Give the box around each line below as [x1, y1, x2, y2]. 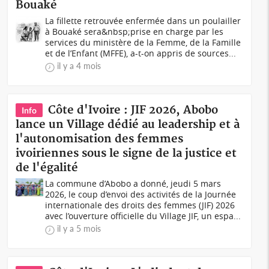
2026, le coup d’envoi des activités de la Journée [45, 189, 237, 200]
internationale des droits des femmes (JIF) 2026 [45, 199, 235, 211]
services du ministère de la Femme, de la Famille [45, 37, 241, 48]
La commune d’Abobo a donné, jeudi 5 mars [45, 178, 222, 189]
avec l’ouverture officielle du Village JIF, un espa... [45, 210, 241, 222]
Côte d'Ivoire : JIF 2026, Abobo [48, 103, 219, 117]
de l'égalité [16, 161, 79, 175]
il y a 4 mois [57, 61, 101, 71]
